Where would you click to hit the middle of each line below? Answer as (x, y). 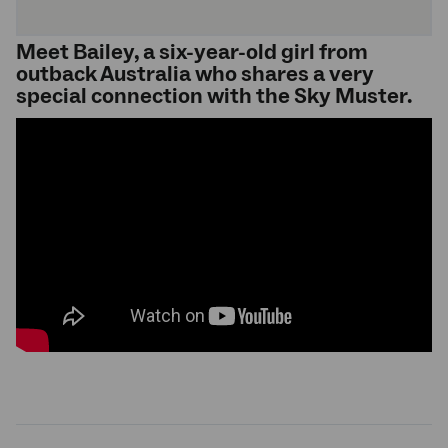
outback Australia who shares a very (195, 74)
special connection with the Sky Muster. (214, 96)
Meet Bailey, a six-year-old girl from (192, 52)
